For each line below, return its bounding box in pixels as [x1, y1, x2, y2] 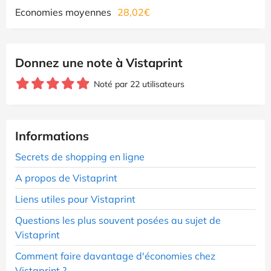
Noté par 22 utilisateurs [94, 78, 184, 90]
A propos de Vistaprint [15, 171, 117, 184]
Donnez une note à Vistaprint [15, 54, 183, 70]
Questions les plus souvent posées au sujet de [15, 214, 221, 226]
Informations [15, 128, 89, 143]
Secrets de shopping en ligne [15, 150, 145, 163]
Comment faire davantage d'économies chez [15, 249, 215, 262]
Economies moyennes [15, 5, 111, 18]
